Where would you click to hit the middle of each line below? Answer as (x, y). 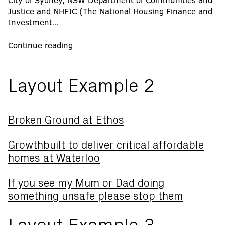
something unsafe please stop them (95, 196)
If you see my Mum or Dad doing (86, 183)
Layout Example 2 (81, 86)
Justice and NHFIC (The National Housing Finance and (110, 11)
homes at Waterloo (54, 158)
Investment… (33, 22)
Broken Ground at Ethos (66, 120)
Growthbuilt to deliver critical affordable (106, 145)
